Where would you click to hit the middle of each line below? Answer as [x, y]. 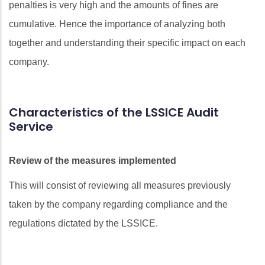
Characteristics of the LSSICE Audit [114, 112]
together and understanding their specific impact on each [127, 43]
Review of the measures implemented [93, 160]
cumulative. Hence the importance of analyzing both [117, 24]
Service [31, 126]
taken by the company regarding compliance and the [118, 204]
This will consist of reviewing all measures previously [120, 185]
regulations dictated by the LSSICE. [83, 223]
